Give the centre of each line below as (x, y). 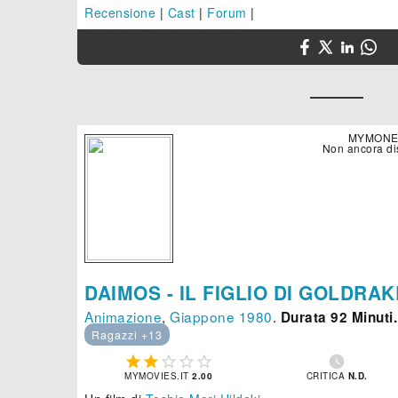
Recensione (120, 13)
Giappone (202, 317)
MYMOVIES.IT (159, 376)
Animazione (123, 317)
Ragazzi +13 (127, 335)
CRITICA (327, 376)
